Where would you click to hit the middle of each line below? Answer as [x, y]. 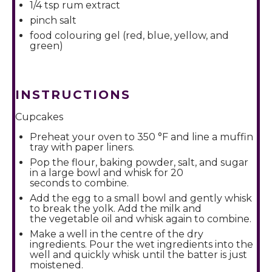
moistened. [56, 265]
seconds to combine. [79, 183]
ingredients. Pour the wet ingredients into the [141, 244]
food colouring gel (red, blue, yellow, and [129, 36]
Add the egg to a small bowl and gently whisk [141, 198]
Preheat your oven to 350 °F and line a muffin [141, 137]
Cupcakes [39, 117]
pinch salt [53, 20]
